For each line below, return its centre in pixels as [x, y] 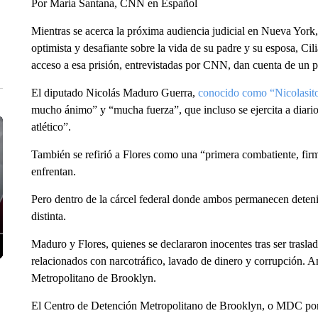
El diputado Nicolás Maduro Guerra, [114, 92]
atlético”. [51, 126]
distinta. [48, 216]
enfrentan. [53, 171]
